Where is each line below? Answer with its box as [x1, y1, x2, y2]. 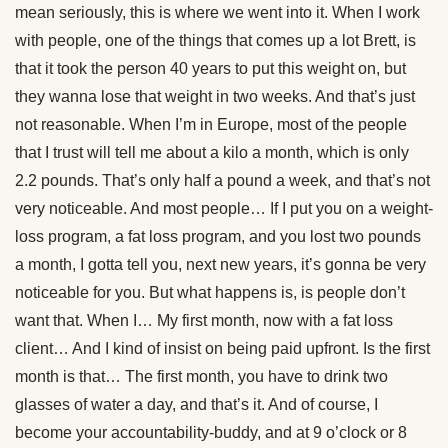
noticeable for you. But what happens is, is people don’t [15, 284, 405, 301]
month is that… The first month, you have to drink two [15, 368, 388, 385]
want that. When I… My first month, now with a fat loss [15, 312, 393, 329]
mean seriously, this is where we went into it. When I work [15, 4, 420, 21]
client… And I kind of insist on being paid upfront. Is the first [15, 340, 430, 357]
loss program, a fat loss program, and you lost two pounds [15, 228, 421, 245]
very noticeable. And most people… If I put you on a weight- [15, 200, 433, 217]
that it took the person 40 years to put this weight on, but [15, 60, 406, 77]
